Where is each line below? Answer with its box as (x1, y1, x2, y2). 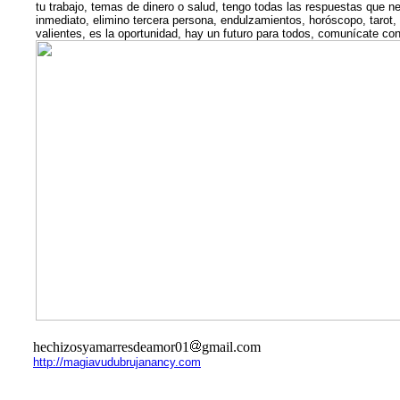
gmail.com (202, 339, 261, 354)
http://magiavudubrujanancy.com (33, 355, 201, 369)
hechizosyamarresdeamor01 (33, 339, 189, 354)
